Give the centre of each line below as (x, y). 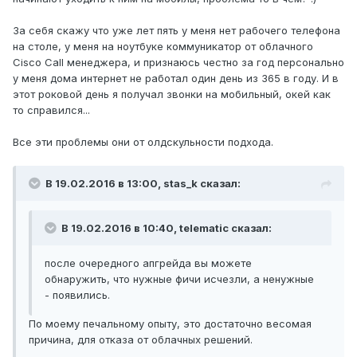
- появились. (77, 295)
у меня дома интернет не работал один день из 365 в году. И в (176, 78)
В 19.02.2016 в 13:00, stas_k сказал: (143, 184)
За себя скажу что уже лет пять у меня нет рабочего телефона (177, 31)
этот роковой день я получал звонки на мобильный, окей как (172, 94)
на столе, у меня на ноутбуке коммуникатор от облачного (163, 47)
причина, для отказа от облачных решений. (141, 340)
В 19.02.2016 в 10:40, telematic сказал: (165, 228)
